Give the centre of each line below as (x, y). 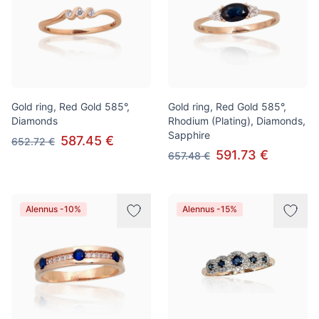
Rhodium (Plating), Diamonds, (237, 121)
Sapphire (189, 135)
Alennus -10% (53, 209)
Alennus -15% (210, 209)
